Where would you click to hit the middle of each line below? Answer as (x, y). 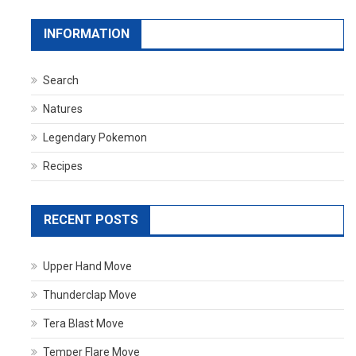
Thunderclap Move (89, 295)
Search (60, 80)
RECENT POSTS (91, 220)
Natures (62, 109)
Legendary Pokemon (95, 137)
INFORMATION (86, 34)
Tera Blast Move (83, 323)
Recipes (62, 166)
